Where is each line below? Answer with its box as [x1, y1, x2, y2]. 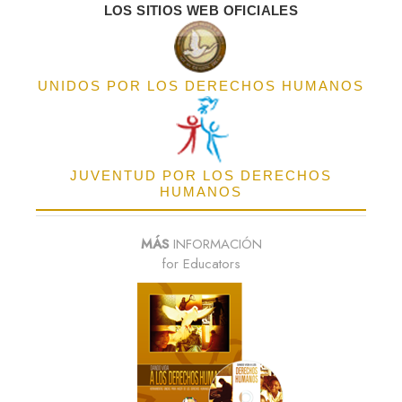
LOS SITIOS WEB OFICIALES [103, 3, 299, 19]
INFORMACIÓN [168, 234, 262, 255]
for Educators [162, 254, 240, 275]
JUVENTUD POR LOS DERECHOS [70, 168, 332, 184]
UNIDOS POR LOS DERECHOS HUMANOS [38, 78, 364, 94]
